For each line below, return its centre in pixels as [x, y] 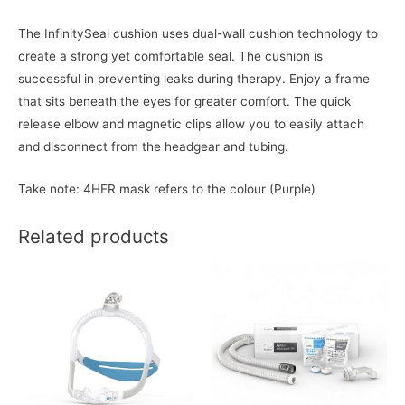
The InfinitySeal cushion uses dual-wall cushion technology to [198, 34]
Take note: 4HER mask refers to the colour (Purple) [167, 188]
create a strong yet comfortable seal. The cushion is [170, 57]
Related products [94, 237]
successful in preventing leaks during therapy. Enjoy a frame [194, 79]
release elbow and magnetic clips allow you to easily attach [191, 124]
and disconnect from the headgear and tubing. [153, 147]
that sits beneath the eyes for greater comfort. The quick [184, 102]
